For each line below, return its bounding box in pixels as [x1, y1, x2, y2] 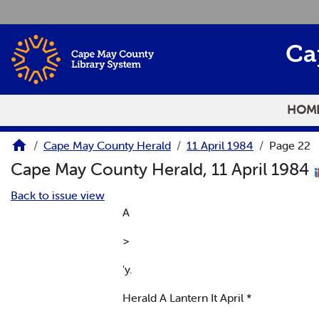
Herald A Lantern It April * [122, 290, 252, 305]
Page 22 [269, 138, 310, 153]
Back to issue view [11, 187, 105, 202]
